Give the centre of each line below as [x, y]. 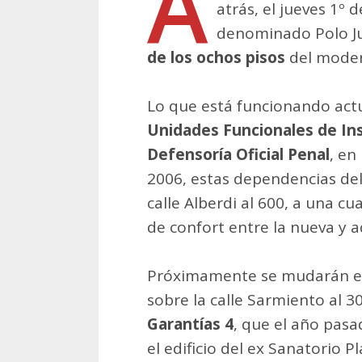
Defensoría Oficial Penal [238, 154]
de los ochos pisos [216, 57]
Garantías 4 [190, 324]
